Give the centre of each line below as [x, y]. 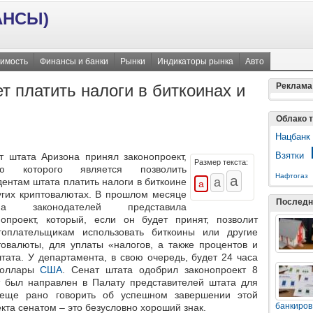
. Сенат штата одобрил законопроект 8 [160, 270]
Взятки [290, 155]
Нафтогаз [292, 176]
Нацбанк [293, 137]
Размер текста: [221, 162]
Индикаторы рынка [195, 61]
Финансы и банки [74, 61]
